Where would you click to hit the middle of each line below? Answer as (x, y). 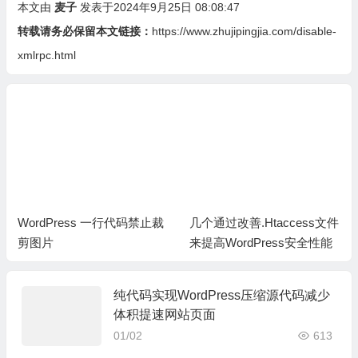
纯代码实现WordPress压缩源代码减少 (221, 296)
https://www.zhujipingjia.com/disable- (244, 31)
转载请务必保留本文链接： (84, 31)
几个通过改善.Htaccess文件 (264, 223)
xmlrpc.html (46, 55)
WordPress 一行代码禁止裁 (91, 223)
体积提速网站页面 (164, 315)
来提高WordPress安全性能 (261, 243)
